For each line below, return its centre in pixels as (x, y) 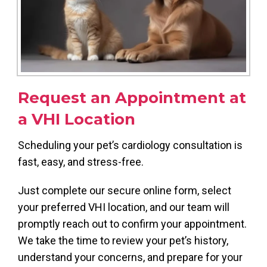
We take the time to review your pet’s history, (123, 240)
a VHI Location (77, 119)
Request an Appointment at (132, 97)
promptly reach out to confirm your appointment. (132, 223)
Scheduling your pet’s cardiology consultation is (130, 145)
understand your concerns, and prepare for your (130, 257)
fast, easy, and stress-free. (81, 162)
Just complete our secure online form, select (125, 190)
